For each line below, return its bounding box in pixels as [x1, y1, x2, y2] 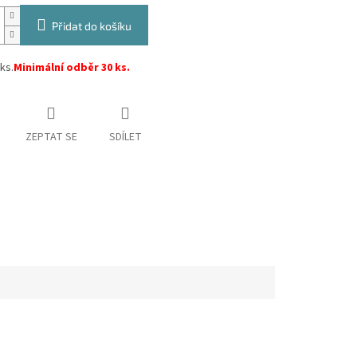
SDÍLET [108, 129, 142, 146]
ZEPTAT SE [25, 129, 77, 146]
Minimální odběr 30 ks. [13, 60, 130, 76]
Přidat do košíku [51, 19, 131, 33]
